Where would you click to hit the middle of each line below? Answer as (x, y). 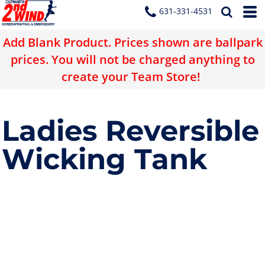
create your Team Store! (132, 76)
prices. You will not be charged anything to (132, 59)
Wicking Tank (104, 159)
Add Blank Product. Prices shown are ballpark (132, 42)
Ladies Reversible (130, 131)
